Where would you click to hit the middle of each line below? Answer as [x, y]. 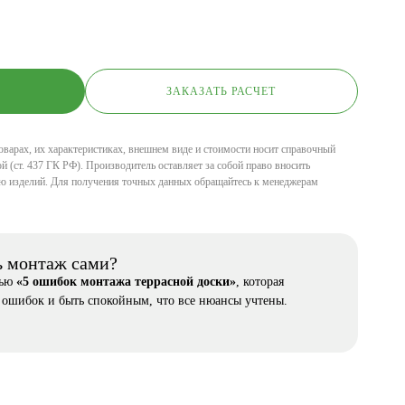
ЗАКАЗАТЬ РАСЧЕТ [221, 91]
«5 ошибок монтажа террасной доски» [126, 282]
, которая [260, 282]
